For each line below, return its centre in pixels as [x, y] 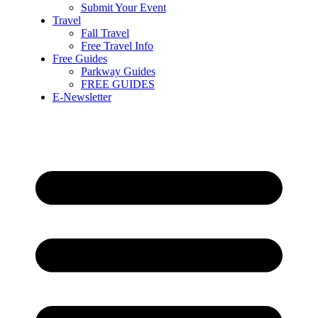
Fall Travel [105, 33]
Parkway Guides [118, 71]
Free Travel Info [117, 45]
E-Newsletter [82, 97]
